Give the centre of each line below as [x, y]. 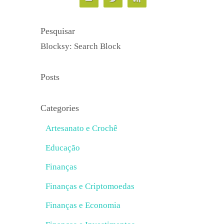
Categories [60, 108]
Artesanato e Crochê [81, 128]
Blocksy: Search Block [81, 46]
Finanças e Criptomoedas [90, 186]
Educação [63, 147]
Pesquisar [58, 31]
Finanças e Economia [83, 205]
